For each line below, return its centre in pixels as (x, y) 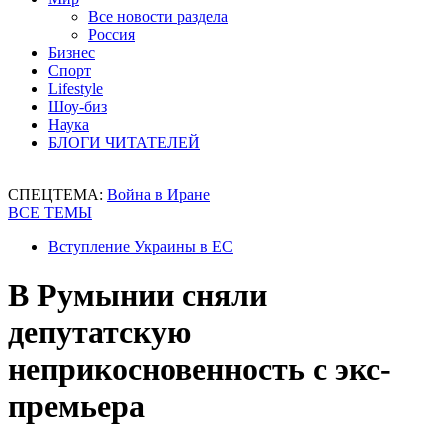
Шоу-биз (77, 106)
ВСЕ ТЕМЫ (50, 212)
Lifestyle (75, 88)
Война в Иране (158, 194)
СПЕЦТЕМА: (57, 194)
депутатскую (99, 332)
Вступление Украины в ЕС (140, 246)
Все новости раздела (158, 16)
